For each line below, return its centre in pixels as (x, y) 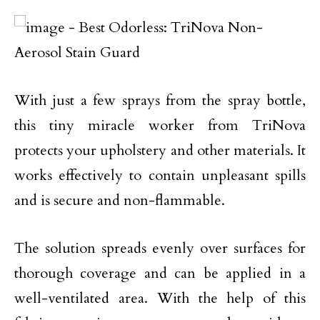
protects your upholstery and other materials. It (160, 150)
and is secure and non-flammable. (120, 200)
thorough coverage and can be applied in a (160, 273)
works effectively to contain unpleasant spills (160, 175)
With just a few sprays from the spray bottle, (160, 100)
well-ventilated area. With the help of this (160, 298)
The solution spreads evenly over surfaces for (160, 248)
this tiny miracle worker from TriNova (160, 125)
